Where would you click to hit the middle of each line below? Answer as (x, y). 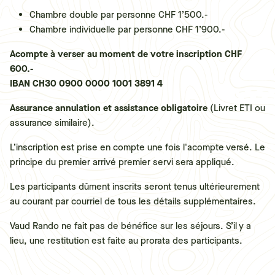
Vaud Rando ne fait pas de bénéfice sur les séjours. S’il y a (130, 226)
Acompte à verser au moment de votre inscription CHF (126, 54)
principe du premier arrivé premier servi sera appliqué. (122, 162)
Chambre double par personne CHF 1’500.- (118, 15)
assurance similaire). (52, 123)
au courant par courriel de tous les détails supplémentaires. (133, 201)
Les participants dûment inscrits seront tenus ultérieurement (135, 187)
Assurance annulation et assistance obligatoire (109, 108)
